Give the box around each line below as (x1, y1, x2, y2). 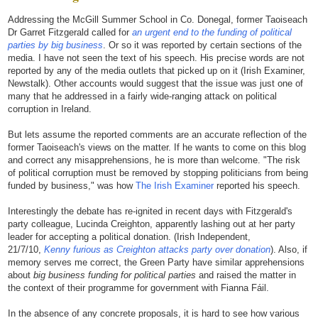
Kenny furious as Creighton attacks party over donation (44, 243, 270, 255)
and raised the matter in (196, 269, 296, 280)
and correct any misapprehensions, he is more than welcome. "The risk (8, 154, 300, 165)
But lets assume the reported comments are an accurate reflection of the (8, 128, 307, 140)
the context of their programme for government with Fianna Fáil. (8, 282, 269, 293)
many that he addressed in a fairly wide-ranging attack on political (8, 90, 277, 102)
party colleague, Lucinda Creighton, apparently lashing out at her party (8, 218, 295, 229)
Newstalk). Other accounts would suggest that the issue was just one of (8, 77, 303, 89)
